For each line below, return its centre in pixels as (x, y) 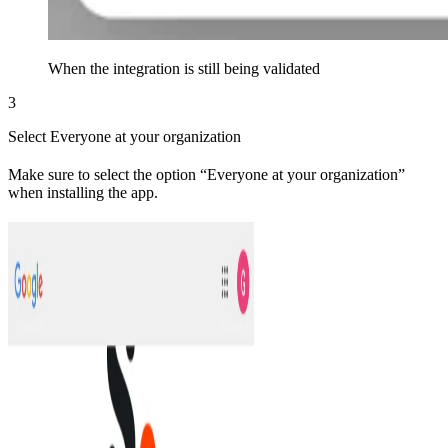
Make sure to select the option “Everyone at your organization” (206, 174)
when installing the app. (83, 192)
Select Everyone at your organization (124, 136)
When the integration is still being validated (184, 68)
